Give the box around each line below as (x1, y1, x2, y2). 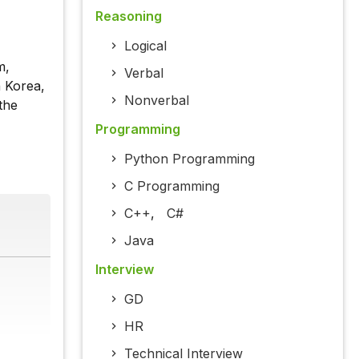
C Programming (123, 178, 220, 195)
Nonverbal (123, 92, 189, 109)
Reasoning (95, 8, 162, 25)
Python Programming (123, 151, 255, 167)
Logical (123, 38, 167, 54)
